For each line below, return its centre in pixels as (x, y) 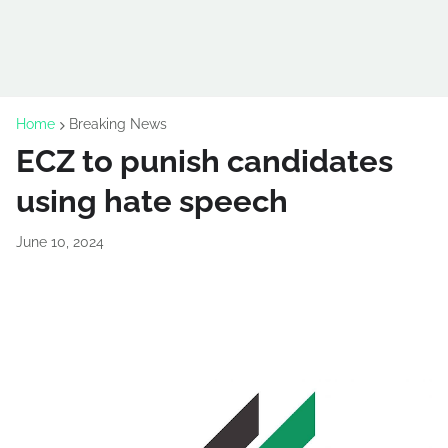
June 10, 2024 (60, 242)
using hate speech (152, 201)
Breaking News (118, 124)
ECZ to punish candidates (204, 161)
